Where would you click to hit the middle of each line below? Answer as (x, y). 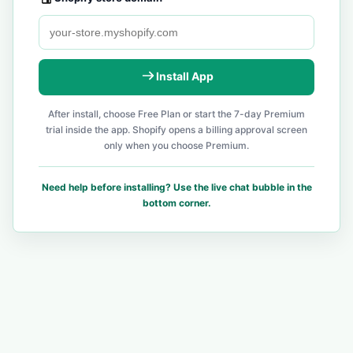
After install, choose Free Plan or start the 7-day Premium (176, 113)
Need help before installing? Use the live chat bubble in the (176, 187)
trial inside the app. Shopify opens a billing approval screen (176, 129)
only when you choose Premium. (176, 145)
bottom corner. (176, 203)
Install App (184, 76)
